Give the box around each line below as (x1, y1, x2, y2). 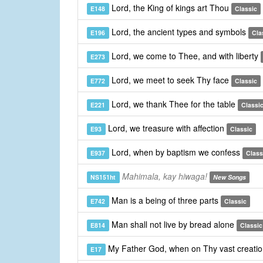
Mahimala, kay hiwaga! (122, 170, 207, 183)
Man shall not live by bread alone (109, 218, 237, 231)
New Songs (213, 173, 246, 182)
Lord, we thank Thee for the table (109, 98, 238, 110)
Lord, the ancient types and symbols (109, 26, 248, 38)
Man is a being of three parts (109, 194, 221, 207)
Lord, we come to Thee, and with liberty (109, 50, 261, 62)
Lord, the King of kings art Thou (109, 2, 231, 14)
